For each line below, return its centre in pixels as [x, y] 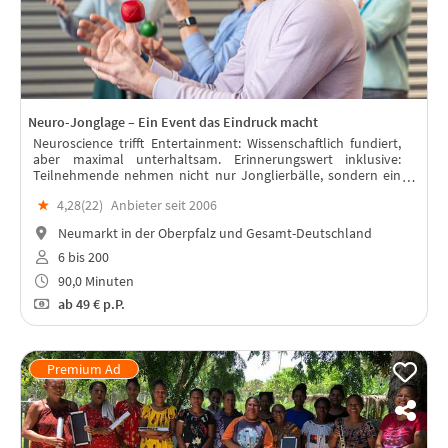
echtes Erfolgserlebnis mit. [111, 191]
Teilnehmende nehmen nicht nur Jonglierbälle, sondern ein [217, 175]
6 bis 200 [81, 256]
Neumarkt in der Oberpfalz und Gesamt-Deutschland [213, 233]
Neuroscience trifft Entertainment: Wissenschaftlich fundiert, [217, 143]
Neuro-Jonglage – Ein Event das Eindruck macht [173, 122]
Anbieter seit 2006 [164, 205]
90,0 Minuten [94, 280]
